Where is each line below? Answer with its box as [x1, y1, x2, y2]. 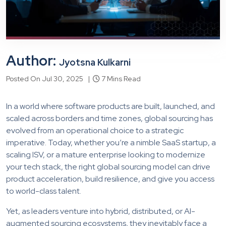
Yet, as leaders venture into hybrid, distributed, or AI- [6, 205, 195, 216]
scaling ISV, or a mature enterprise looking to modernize [6, 149, 205, 160]
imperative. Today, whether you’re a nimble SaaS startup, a [6, 137, 216, 148]
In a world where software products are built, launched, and [6, 100, 215, 111]
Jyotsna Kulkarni [59, 56, 131, 68]
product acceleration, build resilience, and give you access [6, 173, 214, 184]
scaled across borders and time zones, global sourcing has [6, 112, 213, 124]
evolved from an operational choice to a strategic [6, 125, 184, 136]
